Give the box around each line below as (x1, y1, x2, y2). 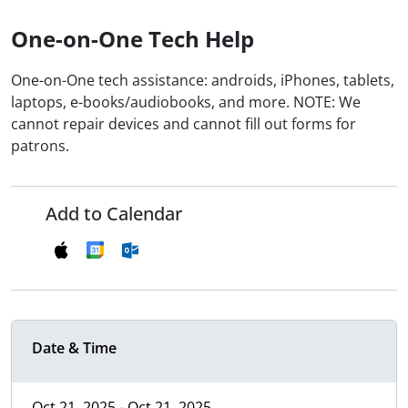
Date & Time (32, 338, 117, 359)
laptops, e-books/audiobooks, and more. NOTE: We (11, 92, 361, 113)
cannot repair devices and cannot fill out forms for (11, 114, 356, 135)
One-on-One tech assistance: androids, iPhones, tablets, (11, 70, 394, 91)
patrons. (11, 136, 69, 157)
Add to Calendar (46, 201, 182, 227)
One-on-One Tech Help (11, 24, 254, 55)
